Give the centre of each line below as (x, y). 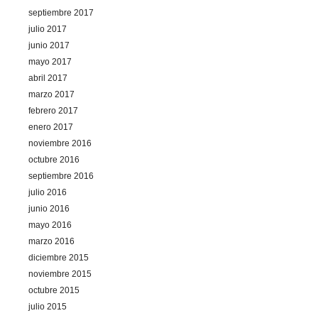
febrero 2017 (53, 110)
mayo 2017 (50, 61)
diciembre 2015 (59, 257)
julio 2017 (48, 29)
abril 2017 (48, 78)
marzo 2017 (51, 94)
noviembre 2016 (60, 143)
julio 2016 (48, 192)
